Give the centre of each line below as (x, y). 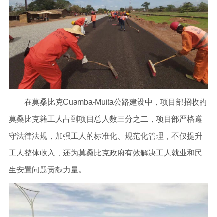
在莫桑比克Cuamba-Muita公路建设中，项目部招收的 (108, 102)
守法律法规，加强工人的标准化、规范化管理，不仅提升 (105, 136)
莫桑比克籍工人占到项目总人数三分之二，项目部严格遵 (105, 119)
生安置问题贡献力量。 (47, 170)
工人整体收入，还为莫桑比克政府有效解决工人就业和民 (105, 153)
